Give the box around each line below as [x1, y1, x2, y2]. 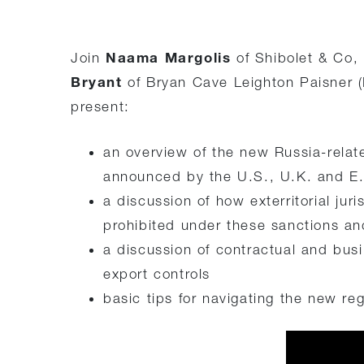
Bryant [71, 73, 128, 90]
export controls [103, 265, 210, 282]
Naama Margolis [106, 49, 232, 66]
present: [71, 98, 130, 115]
